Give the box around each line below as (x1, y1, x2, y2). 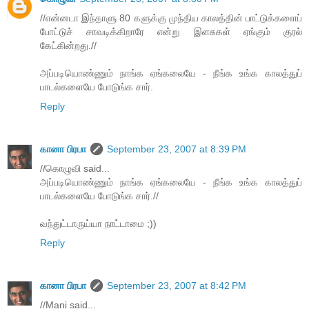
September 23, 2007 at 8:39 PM (107, 143, 246, 155)
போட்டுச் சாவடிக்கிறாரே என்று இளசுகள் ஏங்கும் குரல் (40, 26, 302, 38)
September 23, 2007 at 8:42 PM (107, 280, 246, 292)
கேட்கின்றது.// (40, 40, 97, 52)
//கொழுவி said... (40, 163, 110, 175)
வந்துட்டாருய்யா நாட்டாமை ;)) (40, 218, 157, 230)
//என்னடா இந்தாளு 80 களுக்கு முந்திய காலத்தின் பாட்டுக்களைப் (40, 12, 302, 24)
